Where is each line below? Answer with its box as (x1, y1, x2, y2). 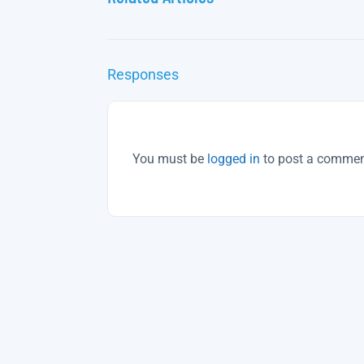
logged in (207, 151, 260, 167)
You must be (132, 151, 207, 167)
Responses (107, 66, 179, 83)
